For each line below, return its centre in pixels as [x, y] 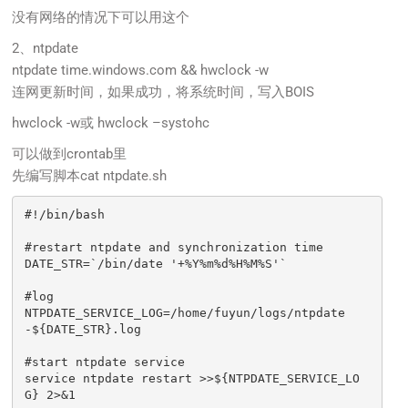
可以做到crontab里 [70, 154]
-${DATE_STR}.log [83, 329]
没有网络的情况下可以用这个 [101, 18]
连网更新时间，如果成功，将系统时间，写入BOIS [163, 92]
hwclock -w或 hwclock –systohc [111, 123]
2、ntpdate [46, 49]
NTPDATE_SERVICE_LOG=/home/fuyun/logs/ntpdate [185, 312]
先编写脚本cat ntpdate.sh [90, 176]
